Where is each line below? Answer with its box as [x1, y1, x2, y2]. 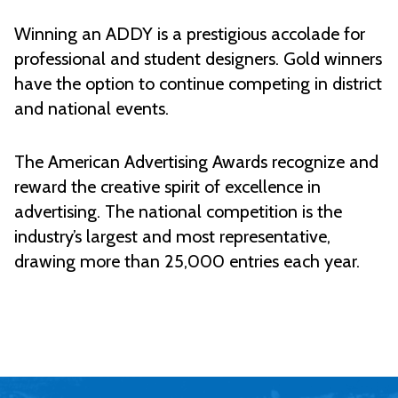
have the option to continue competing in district [14, 73, 382, 95]
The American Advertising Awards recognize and [14, 151, 378, 173]
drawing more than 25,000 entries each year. [14, 251, 360, 273]
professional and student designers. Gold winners [14, 48, 382, 70]
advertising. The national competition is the [14, 201, 342, 223]
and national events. [14, 98, 169, 120]
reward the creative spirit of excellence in [14, 176, 321, 198]
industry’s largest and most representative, [14, 226, 330, 248]
